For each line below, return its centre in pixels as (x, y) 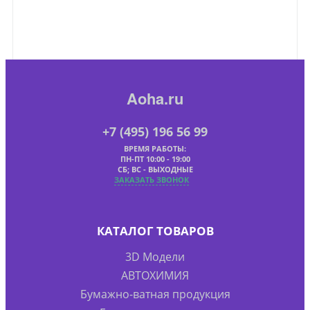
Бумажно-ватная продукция (155, 294)
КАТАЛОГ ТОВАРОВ (155, 230)
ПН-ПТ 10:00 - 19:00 (155, 158)
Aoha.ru (155, 98)
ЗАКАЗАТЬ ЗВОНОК (152, 179)
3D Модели (155, 256)
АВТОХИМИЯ (155, 275)
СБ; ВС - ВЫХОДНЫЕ (155, 169)
